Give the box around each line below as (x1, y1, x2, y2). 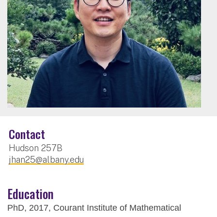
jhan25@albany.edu (9, 154, 84, 165)
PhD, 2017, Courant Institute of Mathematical (7, 202, 181, 213)
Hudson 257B (9, 142, 62, 153)
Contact (9, 124, 45, 142)
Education (7, 184, 54, 202)
